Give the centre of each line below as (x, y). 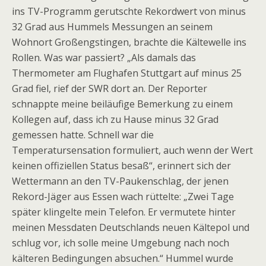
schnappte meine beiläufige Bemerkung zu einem (122, 104)
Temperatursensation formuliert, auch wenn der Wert (132, 150)
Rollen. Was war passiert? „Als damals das (104, 58)
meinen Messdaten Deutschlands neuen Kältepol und (131, 227)
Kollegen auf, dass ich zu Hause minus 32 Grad (115, 119)
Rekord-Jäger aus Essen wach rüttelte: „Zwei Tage (123, 197)
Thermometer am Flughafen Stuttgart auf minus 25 (127, 73)
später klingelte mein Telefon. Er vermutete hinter (124, 212)
